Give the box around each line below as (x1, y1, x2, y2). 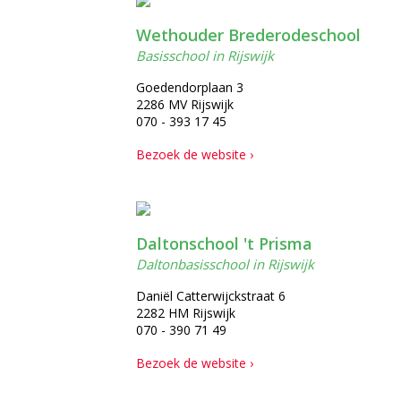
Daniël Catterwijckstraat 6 (136, 287, 286, 304)
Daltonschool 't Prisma (136, 233, 312, 254)
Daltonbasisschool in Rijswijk (136, 255, 314, 273)
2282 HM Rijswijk (136, 304, 235, 321)
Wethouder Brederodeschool (136, 24, 361, 46)
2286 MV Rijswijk (136, 96, 234, 113)
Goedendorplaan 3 (136, 79, 243, 96)
